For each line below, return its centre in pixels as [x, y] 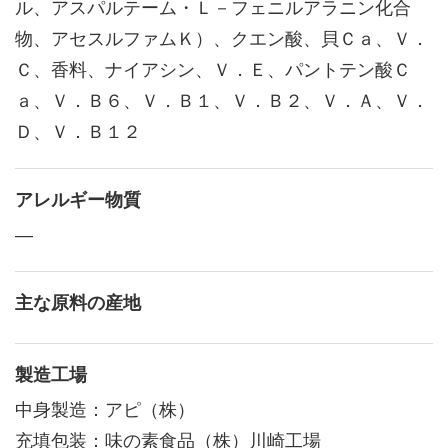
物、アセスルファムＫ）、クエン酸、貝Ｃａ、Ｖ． [222, 38]
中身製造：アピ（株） [105, 409]
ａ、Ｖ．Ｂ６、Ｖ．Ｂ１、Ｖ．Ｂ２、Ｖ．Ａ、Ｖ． [222, 100]
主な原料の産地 [78, 302]
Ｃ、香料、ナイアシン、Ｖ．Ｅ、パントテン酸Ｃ [213, 69]
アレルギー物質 [78, 199]
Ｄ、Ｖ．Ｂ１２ [78, 131]
